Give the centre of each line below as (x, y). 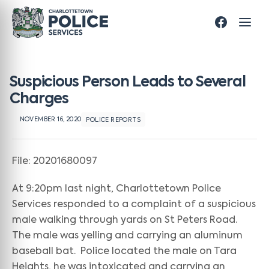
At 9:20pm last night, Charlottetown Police (116, 189)
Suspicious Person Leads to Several (128, 82)
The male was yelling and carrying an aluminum (127, 236)
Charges (39, 99)
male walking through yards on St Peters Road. (126, 220)
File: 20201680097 (55, 162)
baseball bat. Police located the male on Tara (124, 252)
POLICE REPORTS (113, 120)
